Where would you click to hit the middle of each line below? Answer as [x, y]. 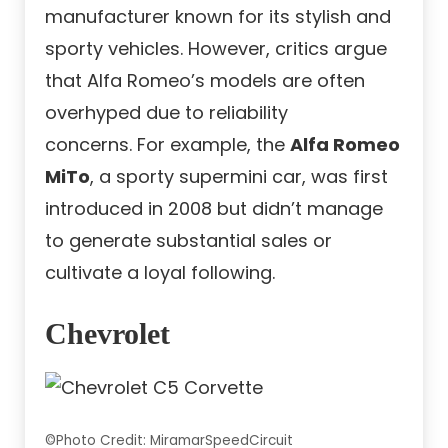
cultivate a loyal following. [160, 273]
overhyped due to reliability [166, 113]
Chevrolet [107, 334]
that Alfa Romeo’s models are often [205, 81]
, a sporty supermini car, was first [239, 177]
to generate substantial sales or [188, 241]
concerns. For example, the [167, 145]
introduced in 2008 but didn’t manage [214, 209]
